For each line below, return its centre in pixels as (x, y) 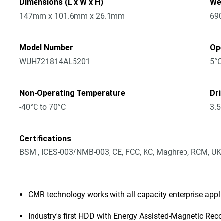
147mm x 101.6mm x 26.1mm (72, 16)
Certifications (45, 138)
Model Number (46, 48)
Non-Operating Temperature (73, 93)
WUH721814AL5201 (55, 61)
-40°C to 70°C (43, 107)
